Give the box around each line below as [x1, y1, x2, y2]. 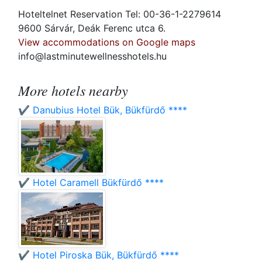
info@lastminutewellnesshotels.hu [18, 50, 167, 63]
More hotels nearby [18, 81, 128, 100]
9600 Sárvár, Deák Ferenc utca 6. [18, 22, 168, 35]
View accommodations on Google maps [18, 36, 195, 49]
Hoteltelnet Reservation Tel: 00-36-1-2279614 [18, 8, 221, 20]
